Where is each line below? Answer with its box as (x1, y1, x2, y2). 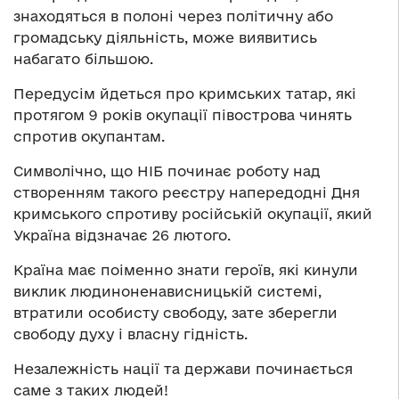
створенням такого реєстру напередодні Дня (13, 183, 360, 200)
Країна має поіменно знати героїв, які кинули (13, 261, 358, 278)
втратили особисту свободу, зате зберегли (13, 304, 338, 321)
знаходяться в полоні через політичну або (13, 7, 333, 24)
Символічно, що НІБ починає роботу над (13, 162, 321, 179)
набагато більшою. (13, 50, 153, 67)
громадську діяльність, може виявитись (13, 28, 317, 45)
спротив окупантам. (13, 127, 165, 144)
